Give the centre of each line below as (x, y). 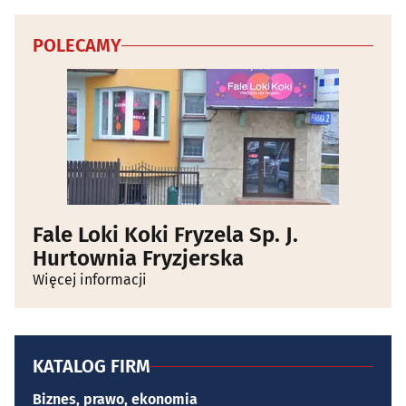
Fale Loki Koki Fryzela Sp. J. (165, 235)
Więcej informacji (90, 280)
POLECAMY (77, 46)
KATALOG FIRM (92, 367)
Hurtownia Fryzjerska (138, 259)
